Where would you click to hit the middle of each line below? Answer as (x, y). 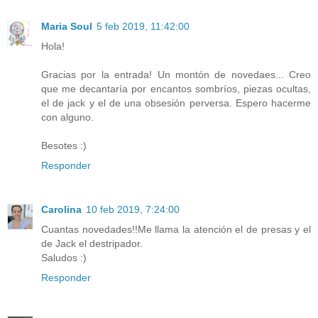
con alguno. (67, 117)
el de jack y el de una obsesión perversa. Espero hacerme (176, 103)
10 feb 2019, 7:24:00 (133, 209)
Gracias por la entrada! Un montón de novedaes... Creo (176, 74)
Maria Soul (67, 26)
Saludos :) (64, 257)
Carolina (61, 209)
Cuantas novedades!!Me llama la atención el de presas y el (176, 229)
